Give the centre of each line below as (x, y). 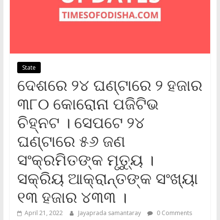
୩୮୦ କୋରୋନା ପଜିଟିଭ (88, 103)
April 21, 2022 (43, 213)
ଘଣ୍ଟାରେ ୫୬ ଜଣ (71, 140)
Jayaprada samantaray (110, 213)
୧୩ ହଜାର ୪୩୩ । (72, 196)
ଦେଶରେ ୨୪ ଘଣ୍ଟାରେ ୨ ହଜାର (110, 84)
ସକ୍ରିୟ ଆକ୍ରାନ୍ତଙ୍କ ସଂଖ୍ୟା (107, 178)
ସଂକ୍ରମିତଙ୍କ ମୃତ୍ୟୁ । (85, 159)
